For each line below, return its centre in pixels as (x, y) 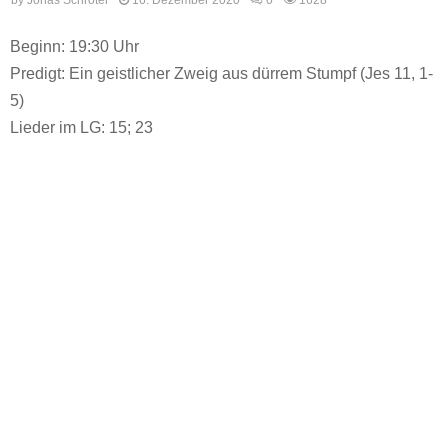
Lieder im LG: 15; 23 (81, 127)
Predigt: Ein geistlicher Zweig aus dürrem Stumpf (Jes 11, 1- (221, 73)
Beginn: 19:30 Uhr (74, 46)
